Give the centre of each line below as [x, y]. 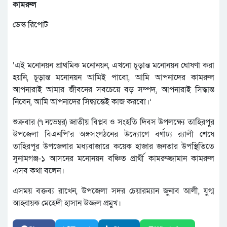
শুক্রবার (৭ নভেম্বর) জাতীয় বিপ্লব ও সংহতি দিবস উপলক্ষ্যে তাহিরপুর [113, 122]
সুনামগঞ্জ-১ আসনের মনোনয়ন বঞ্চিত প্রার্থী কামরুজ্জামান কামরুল [113, 158]
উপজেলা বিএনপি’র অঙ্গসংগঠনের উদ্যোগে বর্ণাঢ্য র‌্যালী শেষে [113, 134]
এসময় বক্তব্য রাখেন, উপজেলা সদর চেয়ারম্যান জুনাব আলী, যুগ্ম [113, 191]
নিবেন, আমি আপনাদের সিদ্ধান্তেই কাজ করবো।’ [82, 102]
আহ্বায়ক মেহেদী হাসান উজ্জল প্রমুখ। [67, 203]
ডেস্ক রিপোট [30, 25]
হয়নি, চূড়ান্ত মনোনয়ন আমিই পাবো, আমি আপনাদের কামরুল [113, 77]
